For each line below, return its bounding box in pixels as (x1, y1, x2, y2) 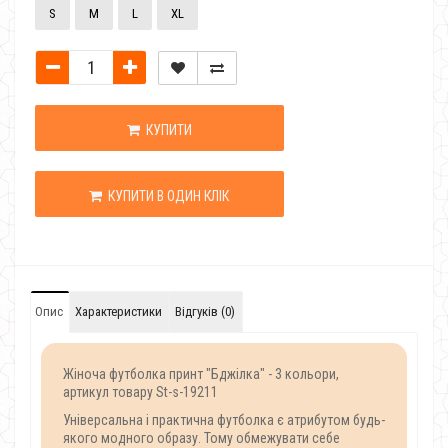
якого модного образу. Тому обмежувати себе (63, 430, 340, 446)
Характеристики (75, 304, 162, 319)
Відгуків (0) (175, 304, 235, 319)
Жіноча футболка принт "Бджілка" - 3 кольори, (63, 366, 339, 382)
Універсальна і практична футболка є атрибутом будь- (63, 412, 385, 428)
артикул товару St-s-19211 (63, 384, 218, 400)
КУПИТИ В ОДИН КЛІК (102, 188, 230, 204)
